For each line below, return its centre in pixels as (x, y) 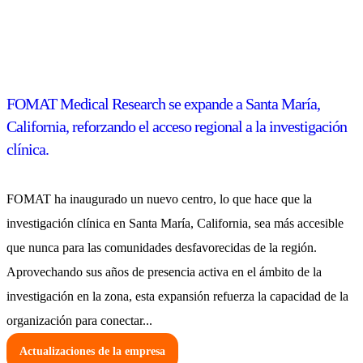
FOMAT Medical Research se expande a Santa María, (163, 103)
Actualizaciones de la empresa (92, 352)
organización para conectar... (79, 321)
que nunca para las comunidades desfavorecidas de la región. (162, 248)
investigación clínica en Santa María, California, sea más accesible (175, 224)
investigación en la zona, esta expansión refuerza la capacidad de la (177, 297)
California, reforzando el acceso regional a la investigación (177, 126)
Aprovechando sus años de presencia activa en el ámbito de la (164, 272)
